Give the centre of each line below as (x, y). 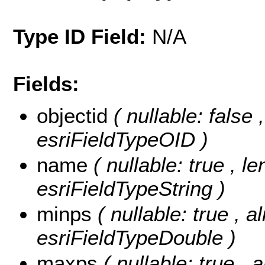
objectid (75, 116)
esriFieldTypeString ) (131, 189)
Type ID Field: (83, 36)
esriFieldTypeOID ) (122, 140)
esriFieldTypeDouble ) (136, 238)
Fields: (46, 83)
